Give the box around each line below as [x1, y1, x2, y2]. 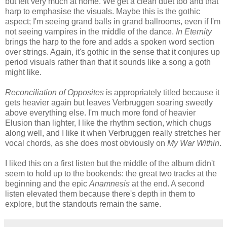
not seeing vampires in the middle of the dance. [5, 27, 176, 36]
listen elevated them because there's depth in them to [5, 189, 195, 198]
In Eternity [176, 27, 212, 36]
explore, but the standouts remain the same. [5, 199, 161, 208]
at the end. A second [130, 179, 204, 188]
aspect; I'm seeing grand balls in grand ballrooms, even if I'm [5, 17, 220, 26]
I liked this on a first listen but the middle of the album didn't [5, 159, 215, 168]
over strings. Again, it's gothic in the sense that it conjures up [5, 47, 220, 56]
